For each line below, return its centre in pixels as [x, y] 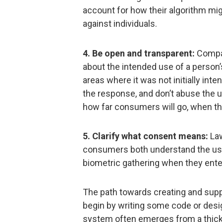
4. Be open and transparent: [139, 53]
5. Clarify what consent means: [145, 136]
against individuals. [120, 24]
